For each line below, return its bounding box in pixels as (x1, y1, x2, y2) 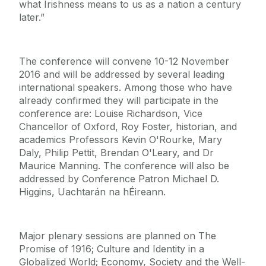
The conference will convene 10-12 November (19, 55, 229, 68)
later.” (19, 11, 45, 24)
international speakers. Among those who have (19, 81, 232, 94)
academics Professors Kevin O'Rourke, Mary (19, 134, 222, 146)
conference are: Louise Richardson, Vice (19, 107, 202, 120)
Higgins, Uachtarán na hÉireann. (19, 186, 166, 198)
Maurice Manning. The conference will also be (19, 160, 229, 172)
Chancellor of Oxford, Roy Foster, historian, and (19, 121, 237, 133)
